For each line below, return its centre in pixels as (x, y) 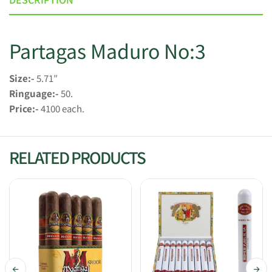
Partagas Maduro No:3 (107, 50)
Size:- (22, 78)
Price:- (24, 109)
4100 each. (62, 109)
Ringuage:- (34, 93)
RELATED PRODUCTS (77, 157)
